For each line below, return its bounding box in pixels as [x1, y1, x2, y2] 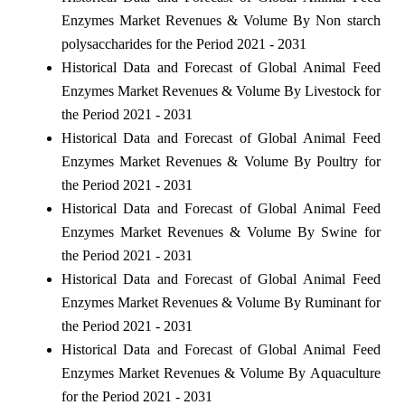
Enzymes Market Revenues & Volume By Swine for [61, 223, 381, 240]
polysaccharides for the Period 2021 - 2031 [61, 35, 306, 52]
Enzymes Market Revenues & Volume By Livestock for [61, 82, 381, 99]
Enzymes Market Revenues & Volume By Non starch [61, 12, 381, 28]
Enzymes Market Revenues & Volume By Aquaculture [61, 364, 381, 381]
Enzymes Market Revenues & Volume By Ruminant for [61, 294, 381, 310]
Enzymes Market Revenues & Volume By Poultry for [61, 153, 381, 169]
